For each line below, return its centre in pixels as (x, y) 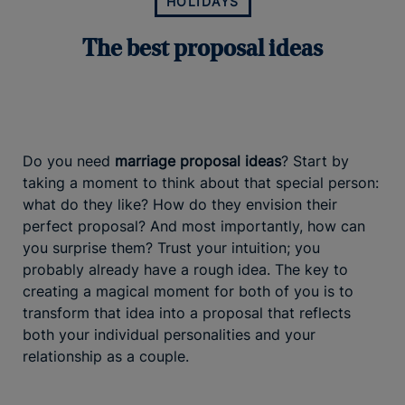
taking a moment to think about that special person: (201, 183)
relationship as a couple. (106, 357)
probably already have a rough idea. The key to (185, 270)
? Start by (315, 161)
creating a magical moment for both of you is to (188, 292)
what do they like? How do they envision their (180, 205)
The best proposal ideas (202, 50)
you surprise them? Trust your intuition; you (171, 248)
